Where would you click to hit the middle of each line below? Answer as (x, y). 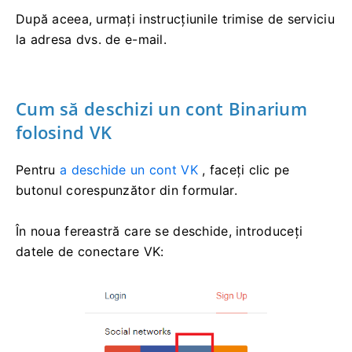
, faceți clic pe (244, 170)
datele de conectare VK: (90, 252)
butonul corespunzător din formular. (126, 191)
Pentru (38, 170)
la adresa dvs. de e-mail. (91, 40)
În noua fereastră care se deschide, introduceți (159, 231)
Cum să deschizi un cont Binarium (161, 109)
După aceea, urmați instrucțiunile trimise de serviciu (175, 19)
